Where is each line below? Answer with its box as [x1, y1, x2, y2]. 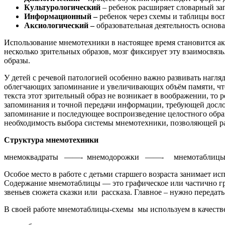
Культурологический [24, 3, 102, 12]
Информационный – [24, 12, 99, 21]
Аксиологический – [24, 21, 96, 30]
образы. [4, 56, 30, 65]
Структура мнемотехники [4, 135, 98, 144]
